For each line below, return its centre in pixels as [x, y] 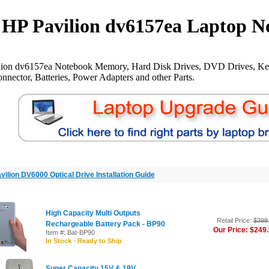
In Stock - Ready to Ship [83, 241]
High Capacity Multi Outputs [93, 213]
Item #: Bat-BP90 [70, 232]
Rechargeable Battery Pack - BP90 [105, 224]
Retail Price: [235, 220]
